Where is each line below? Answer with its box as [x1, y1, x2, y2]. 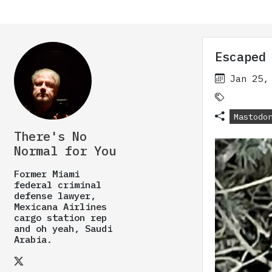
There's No [14, 128, 87, 144]
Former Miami [14, 168, 80, 180]
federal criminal [14, 178, 101, 191]
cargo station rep [14, 211, 107, 223]
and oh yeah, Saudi [14, 222, 112, 234]
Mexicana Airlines [14, 200, 107, 212]
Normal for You [14, 143, 116, 159]
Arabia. [14, 233, 52, 245]
